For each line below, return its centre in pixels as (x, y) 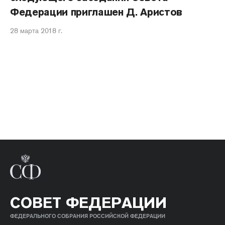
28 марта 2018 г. (36, 31)
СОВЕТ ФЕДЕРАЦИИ (88, 202)
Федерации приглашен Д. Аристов (96, 12)
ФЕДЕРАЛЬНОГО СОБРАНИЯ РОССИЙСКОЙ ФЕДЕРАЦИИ (88, 216)
